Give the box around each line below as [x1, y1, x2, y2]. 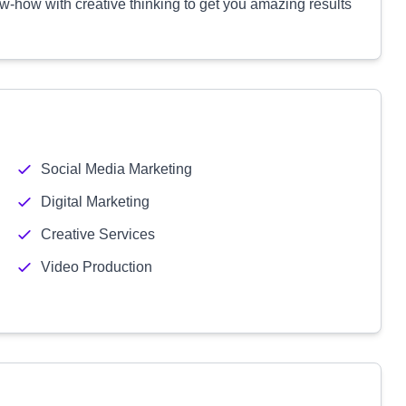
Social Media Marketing [40, 161, 192, 177]
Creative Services [40, 227, 155, 242]
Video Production [40, 259, 152, 275]
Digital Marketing [40, 194, 150, 209]
